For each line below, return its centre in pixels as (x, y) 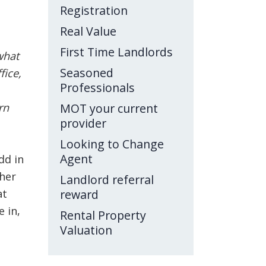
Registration (94, 10)
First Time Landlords (116, 52)
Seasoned (87, 72)
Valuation (86, 230)
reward (79, 194)
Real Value (88, 31)
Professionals (97, 87)
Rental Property (103, 215)
